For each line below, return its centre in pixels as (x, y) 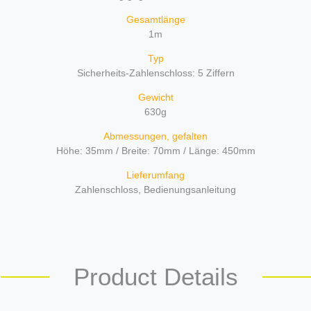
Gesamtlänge (155, 19)
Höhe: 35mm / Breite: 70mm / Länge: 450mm (155, 150)
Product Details (155, 276)
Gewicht (155, 97)
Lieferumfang (155, 175)
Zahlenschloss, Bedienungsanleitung (155, 189)
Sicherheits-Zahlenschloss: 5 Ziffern (155, 73)
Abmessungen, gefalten (155, 136)
